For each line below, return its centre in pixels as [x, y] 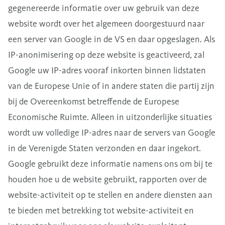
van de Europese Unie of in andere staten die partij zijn [111, 86]
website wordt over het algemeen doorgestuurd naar [106, 24]
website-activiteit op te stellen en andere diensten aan [110, 195]
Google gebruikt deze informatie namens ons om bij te [110, 164]
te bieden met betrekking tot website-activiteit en [101, 210]
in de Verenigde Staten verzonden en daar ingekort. [104, 148]
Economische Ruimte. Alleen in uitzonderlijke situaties [110, 117]
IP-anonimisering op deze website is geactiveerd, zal [106, 55]
